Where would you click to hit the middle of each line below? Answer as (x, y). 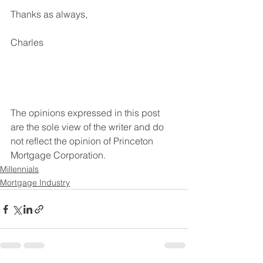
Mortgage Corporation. (59, 155)
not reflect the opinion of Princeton (83, 141)
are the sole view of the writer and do (88, 127)
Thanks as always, (49, 14)
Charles (27, 43)
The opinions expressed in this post (86, 113)
